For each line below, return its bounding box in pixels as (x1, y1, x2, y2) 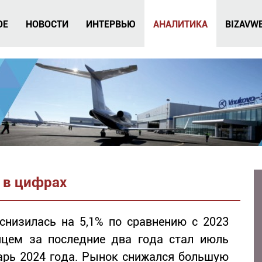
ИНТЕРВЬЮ (86, 19, 136, 30)
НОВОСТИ (26, 19, 68, 30)
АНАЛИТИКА (153, 19, 208, 30)
